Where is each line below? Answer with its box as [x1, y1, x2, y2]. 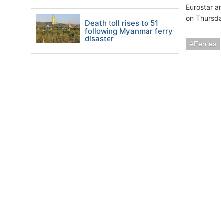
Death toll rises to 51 [85, 18, 158, 28]
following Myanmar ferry [85, 26, 173, 36]
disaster [85, 34, 114, 43]
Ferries [194, 40, 216, 48]
